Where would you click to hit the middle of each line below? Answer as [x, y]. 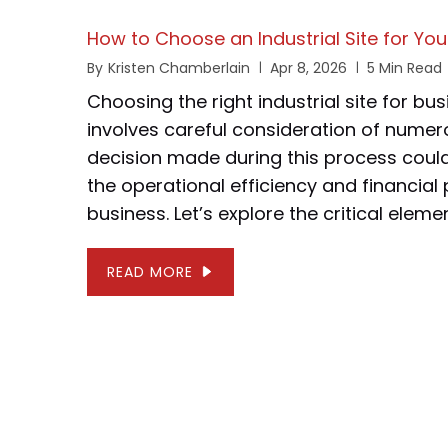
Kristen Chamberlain [179, 67]
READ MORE [150, 271]
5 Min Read [404, 67]
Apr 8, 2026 [308, 67]
